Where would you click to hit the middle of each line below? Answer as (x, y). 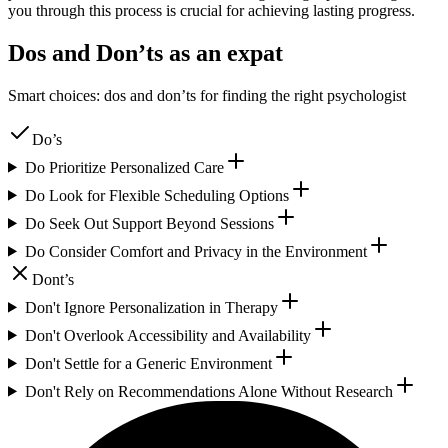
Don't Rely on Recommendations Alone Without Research (208, 391)
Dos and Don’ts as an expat (145, 52)
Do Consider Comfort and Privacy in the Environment (195, 251)
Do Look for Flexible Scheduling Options (156, 195)
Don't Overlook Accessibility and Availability (167, 335)
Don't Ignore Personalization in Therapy (151, 307)
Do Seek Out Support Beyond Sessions (149, 223)
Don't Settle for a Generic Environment (148, 363)
